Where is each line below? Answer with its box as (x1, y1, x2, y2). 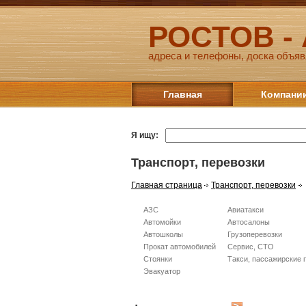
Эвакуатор (143, 266, 180, 275)
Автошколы (143, 229, 183, 238)
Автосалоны (227, 217, 270, 226)
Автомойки (143, 217, 181, 226)
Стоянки (143, 254, 172, 263)
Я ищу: (131, 130, 158, 140)
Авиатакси (227, 205, 264, 214)
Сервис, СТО (227, 242, 274, 251)
